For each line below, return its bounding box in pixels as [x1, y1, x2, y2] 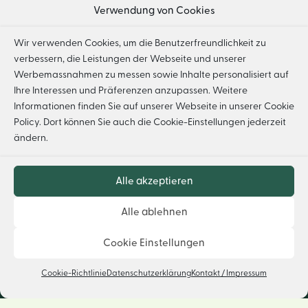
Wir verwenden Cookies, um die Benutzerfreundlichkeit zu [14, 38, 266, 48]
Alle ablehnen [120, 206, 188, 217]
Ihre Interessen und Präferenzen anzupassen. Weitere [14, 86, 247, 96]
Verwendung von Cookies [93, 5, 215, 16]
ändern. [14, 133, 48, 143]
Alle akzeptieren [115, 175, 193, 186]
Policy [14, 118, 39, 127]
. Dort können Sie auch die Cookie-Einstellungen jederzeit [39, 118, 286, 127]
